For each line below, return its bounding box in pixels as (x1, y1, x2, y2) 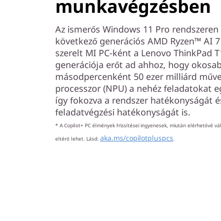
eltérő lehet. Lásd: (55, 135, 100, 142)
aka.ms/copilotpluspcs (100, 133, 173, 143)
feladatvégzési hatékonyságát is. (55, 106, 190, 118)
